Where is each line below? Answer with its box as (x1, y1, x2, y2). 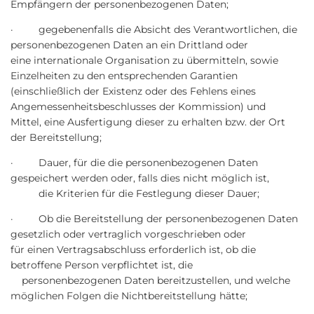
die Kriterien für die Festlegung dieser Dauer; (11, 187, 259, 200)
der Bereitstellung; (11, 131, 102, 144)
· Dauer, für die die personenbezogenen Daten (11, 156, 258, 169)
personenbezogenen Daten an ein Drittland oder (11, 39, 285, 51)
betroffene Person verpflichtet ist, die (11, 259, 302, 271)
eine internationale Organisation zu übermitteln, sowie (11, 54, 278, 67)
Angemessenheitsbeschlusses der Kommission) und (11, 100, 296, 113)
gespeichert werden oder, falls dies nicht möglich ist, (11, 172, 300, 184)
